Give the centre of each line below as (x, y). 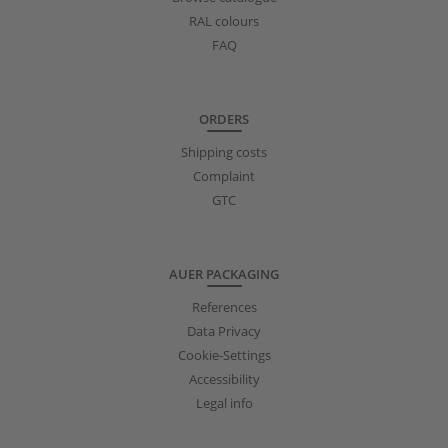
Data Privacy (224, 330)
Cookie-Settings (224, 354)
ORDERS (224, 118)
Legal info (224, 402)
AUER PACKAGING (224, 273)
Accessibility (224, 378)
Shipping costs (224, 151)
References (224, 306)
